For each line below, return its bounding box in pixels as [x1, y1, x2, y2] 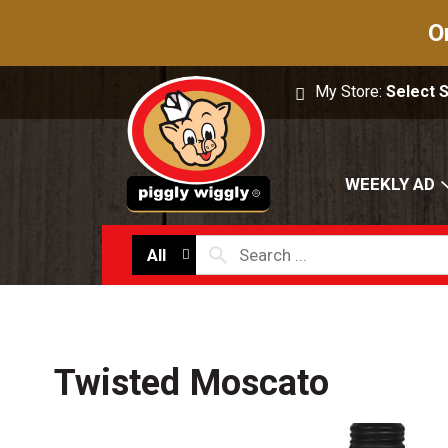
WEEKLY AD [345, 174, 435, 195]
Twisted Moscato [53, 362, 330, 405]
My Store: [315, 82, 387, 101]
